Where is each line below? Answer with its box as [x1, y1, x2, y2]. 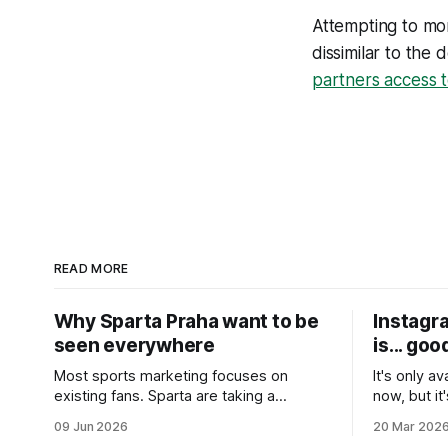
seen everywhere [53, 334, 215, 357]
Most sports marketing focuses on [53, 367, 288, 385]
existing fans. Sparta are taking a [53, 387, 275, 405]
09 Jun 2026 [53, 419, 129, 434]
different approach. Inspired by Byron [53, 407, 306, 425]
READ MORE [53, 261, 129, 276]
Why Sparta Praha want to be [53, 310, 319, 333]
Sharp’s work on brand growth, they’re [53, 427, 313, 445]
